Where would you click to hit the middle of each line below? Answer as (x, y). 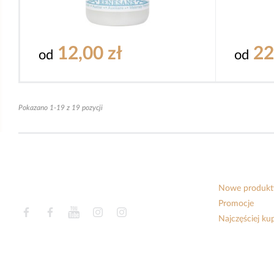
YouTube (97, 213)
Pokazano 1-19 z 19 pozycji (61, 108)
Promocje (236, 204)
